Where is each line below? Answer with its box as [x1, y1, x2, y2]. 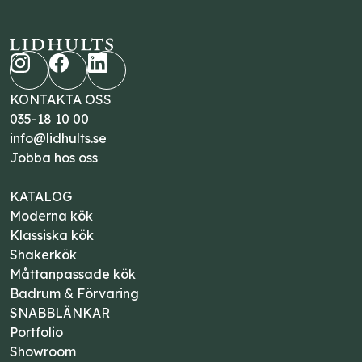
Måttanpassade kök [10, 266, 136, 283]
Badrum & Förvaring [10, 285, 139, 302]
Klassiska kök [10, 227, 94, 244]
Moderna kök [10, 208, 93, 225]
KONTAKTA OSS [10, 91, 112, 108]
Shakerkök [10, 246, 77, 263]
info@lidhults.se [10, 130, 107, 147]
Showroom [10, 343, 76, 360]
